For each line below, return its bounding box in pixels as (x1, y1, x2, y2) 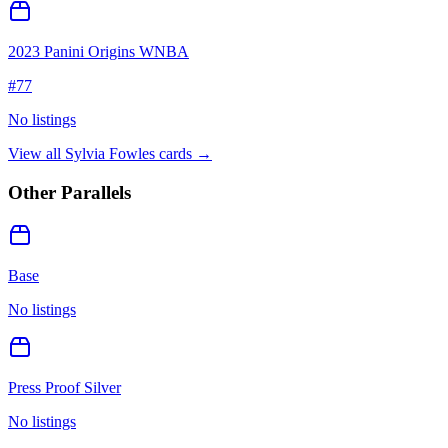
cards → (155, 145, 212, 163)
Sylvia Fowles (65, 145, 155, 163)
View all (8, 145, 65, 163)
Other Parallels (8, 181, 131, 203)
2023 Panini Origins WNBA (8, 43, 189, 61)
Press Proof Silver (8, 378, 121, 396)
